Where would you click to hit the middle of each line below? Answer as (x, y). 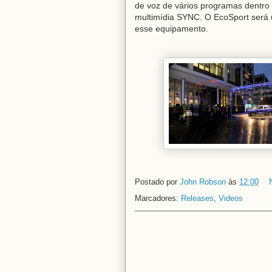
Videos (231, 198)
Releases (197, 198)
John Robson (203, 182)
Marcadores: (158, 198)
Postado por (157, 182)
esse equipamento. (172, 28)
